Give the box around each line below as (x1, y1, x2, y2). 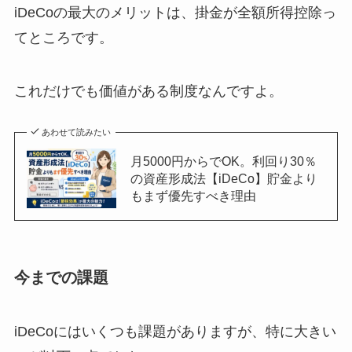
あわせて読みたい (42, 126, 112, 137)
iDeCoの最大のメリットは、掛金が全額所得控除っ (13, 4, 336, 20)
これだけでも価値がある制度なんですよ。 (13, 82, 283, 99)
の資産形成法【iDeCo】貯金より (130, 170, 317, 185)
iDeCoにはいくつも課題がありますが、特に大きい (13, 324, 336, 340)
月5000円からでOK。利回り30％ (130, 153, 317, 168)
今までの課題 (13, 268, 108, 286)
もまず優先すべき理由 (130, 188, 256, 203)
